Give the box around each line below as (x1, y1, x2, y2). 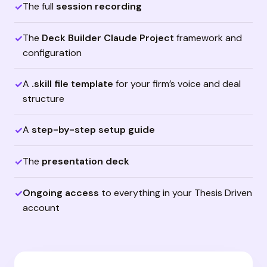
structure (23, 92, 64, 105)
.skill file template (32, 77, 113, 90)
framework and (174, 32, 242, 44)
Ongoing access (23, 187, 99, 199)
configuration (23, 46, 82, 59)
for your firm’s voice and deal (113, 77, 241, 90)
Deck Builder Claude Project (42, 32, 174, 44)
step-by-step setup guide (32, 123, 155, 136)
